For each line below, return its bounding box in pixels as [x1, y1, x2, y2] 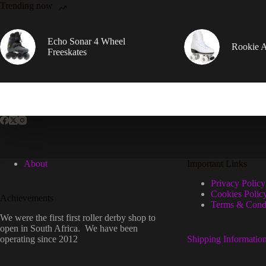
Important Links [186, 159, 247, 169]
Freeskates [47, 47, 87, 58]
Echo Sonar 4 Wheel [47, 36, 125, 47]
